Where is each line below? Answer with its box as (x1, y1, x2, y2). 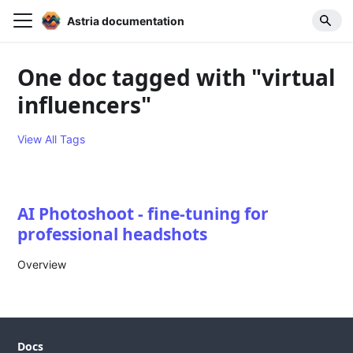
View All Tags (17, 132, 86, 146)
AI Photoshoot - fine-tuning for (17, 202, 269, 225)
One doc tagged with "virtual (17, 61, 336, 92)
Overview (17, 257, 67, 271)
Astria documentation (66, 13, 184, 28)
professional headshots (17, 222, 208, 245)
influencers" (17, 89, 152, 120)
